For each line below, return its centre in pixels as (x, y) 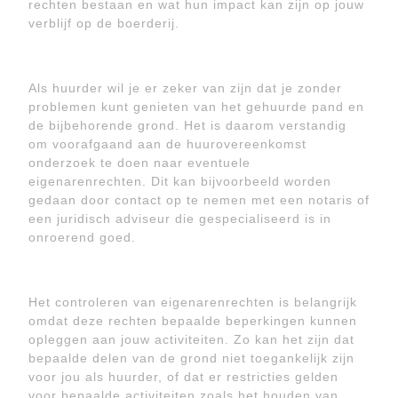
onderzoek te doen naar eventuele (139, 163)
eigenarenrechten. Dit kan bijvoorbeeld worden (180, 181)
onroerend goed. (82, 237)
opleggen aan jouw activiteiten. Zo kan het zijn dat (191, 339)
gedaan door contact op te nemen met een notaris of (199, 200)
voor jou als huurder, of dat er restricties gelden (183, 377)
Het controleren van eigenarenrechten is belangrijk (193, 302)
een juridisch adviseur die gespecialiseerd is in (180, 219)
